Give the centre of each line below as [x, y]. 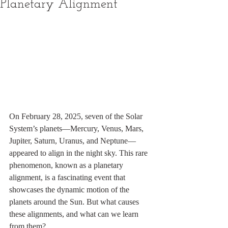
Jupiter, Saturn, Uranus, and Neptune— [73, 141]
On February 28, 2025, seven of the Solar [77, 116]
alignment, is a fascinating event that [68, 177]
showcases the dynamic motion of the [70, 190]
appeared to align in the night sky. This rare [79, 153]
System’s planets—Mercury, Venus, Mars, [77, 129]
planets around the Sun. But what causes [75, 202]
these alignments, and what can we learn [75, 214]
